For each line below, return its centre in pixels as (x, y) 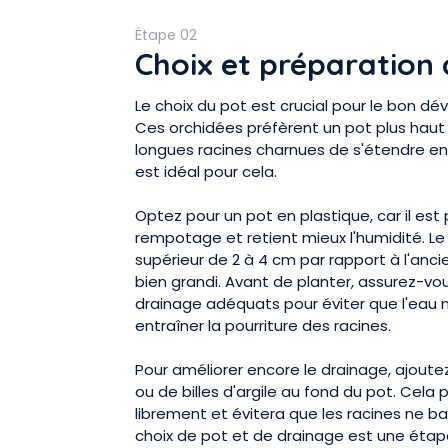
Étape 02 (166, 34)
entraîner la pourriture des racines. (263, 326)
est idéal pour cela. (206, 172)
